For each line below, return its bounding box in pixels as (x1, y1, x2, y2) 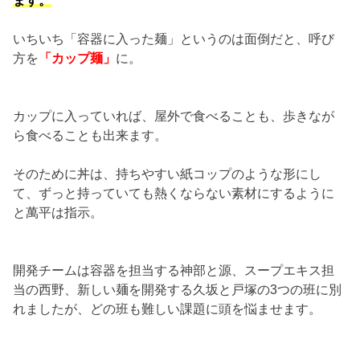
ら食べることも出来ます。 (13, 127, 168, 142)
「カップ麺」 (39, 50, 117, 65)
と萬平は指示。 (13, 204, 104, 219)
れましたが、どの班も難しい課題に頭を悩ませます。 (13, 301, 322, 316)
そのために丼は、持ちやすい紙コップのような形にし (13, 166, 322, 181)
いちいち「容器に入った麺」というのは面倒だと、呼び (13, 31, 335, 46)
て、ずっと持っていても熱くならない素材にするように (13, 185, 335, 200)
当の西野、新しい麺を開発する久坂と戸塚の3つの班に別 (13, 281, 342, 297)
